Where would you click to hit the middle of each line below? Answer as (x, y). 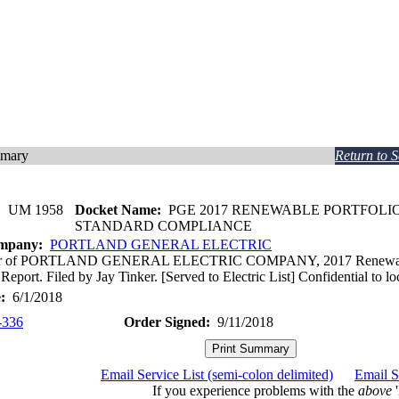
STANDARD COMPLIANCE (163, 226)
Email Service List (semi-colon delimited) (217, 375)
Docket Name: (118, 210)
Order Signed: (167, 322)
